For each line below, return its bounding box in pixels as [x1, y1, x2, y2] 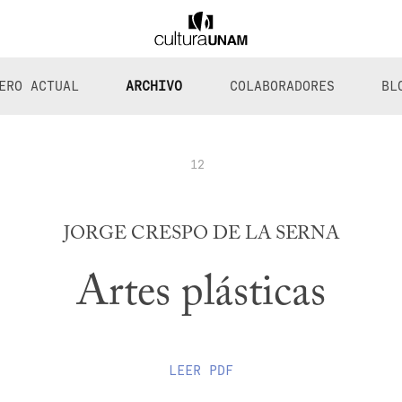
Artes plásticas [76, 272, 326, 316]
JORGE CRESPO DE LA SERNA [63, 225, 339, 245]
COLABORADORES [229, 77, 335, 95]
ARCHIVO [126, 77, 183, 95]
